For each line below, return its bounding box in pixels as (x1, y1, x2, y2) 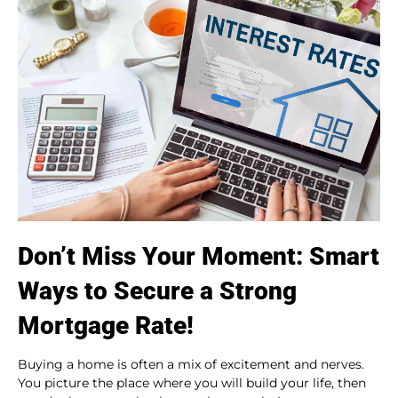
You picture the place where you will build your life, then (18, 375, 366, 392)
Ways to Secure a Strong (18, 276, 297, 306)
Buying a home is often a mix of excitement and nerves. (18, 356, 364, 373)
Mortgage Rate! (18, 311, 194, 341)
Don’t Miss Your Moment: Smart (18, 242, 379, 272)
